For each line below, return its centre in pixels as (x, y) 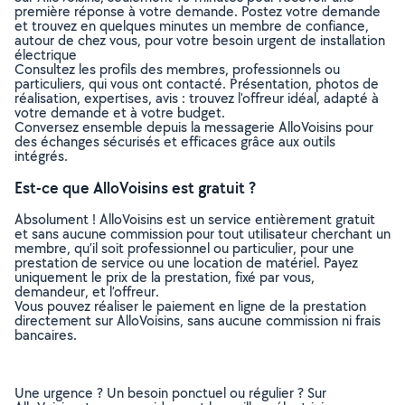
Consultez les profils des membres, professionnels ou (177, 69)
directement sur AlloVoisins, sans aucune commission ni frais (198, 320)
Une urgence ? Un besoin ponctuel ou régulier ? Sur (170, 393)
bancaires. (46, 335)
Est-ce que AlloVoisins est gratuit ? (135, 188)
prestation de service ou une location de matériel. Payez (186, 263)
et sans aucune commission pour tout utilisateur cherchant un (202, 234)
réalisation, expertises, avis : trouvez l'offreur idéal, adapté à (197, 98)
